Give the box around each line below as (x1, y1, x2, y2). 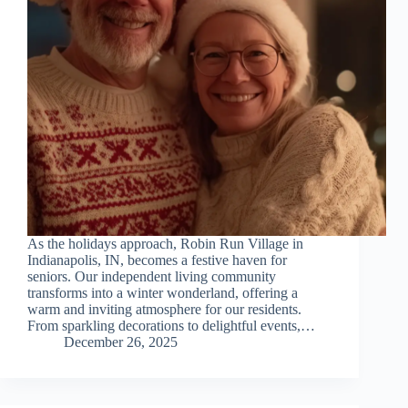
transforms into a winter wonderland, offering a (27, 285, 298, 301)
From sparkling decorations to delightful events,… (27, 318, 315, 334)
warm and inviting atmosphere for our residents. (27, 301, 301, 318)
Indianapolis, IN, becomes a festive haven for (27, 252, 287, 269)
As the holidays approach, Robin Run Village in (27, 236, 303, 252)
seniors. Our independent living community (27, 269, 276, 285)
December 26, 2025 (64, 334, 178, 351)
